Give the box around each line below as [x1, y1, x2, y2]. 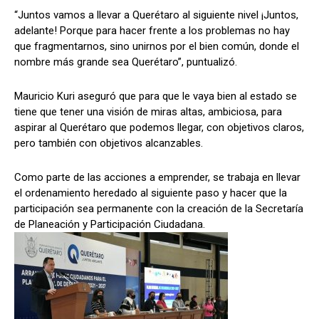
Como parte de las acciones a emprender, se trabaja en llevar [14, 171, 300, 184]
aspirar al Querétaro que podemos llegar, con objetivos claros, [14, 121, 304, 135]
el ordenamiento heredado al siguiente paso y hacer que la [14, 187, 287, 200]
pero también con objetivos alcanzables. [14, 137, 203, 150]
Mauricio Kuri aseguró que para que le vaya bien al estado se [14, 90, 297, 103]
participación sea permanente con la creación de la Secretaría [14, 202, 303, 216]
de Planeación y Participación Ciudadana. [14, 218, 205, 231]
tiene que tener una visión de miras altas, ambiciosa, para [14, 105, 282, 119]
